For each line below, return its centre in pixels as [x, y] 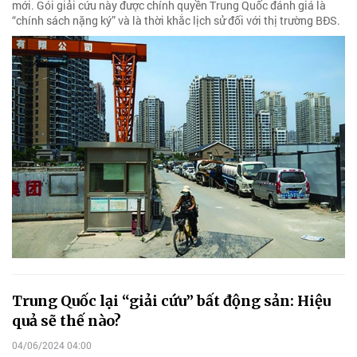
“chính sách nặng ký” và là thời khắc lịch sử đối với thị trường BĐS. [176, 20]
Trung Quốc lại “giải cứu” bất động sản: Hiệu [171, 300]
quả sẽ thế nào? [67, 320]
